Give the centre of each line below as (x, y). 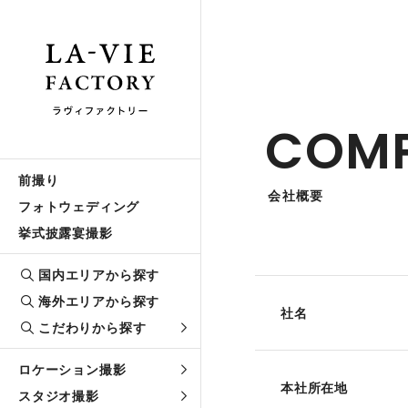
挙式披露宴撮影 (66, 233)
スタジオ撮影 (59, 396)
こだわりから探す (92, 327)
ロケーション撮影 (72, 369)
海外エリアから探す (99, 301)
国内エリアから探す (99, 275)
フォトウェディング (79, 206)
